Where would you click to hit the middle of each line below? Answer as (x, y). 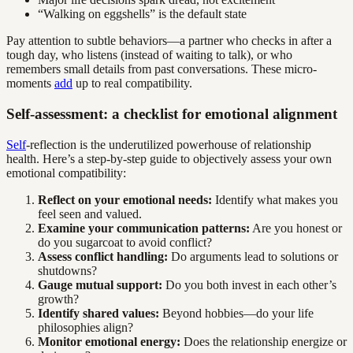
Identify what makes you (275, 199)
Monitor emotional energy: (109, 341)
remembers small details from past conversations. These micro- (162, 69)
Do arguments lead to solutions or (253, 256)
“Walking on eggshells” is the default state (142, 14)
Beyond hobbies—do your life (236, 313)
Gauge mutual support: (100, 284)
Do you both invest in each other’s (249, 284)
